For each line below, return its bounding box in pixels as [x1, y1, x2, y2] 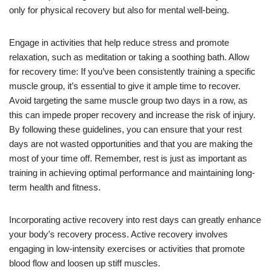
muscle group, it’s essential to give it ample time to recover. [9, 80, 240, 91]
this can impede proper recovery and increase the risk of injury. [9, 109, 256, 120]
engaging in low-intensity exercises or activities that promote [9, 243, 245, 254]
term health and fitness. [9, 181, 101, 192]
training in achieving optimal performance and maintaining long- [9, 167, 255, 178]
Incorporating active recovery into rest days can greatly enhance [9, 214, 261, 225]
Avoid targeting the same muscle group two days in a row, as [9, 95, 248, 105]
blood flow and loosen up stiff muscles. [9, 257, 160, 268]
